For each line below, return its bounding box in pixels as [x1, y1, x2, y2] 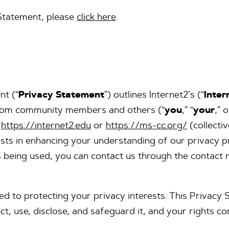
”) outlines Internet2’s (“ [104, 91, 204, 100]
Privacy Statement [18, 91, 104, 100]
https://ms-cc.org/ [106, 122, 187, 131]
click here [77, 13, 116, 22]
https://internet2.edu [1, 122, 91, 131]
